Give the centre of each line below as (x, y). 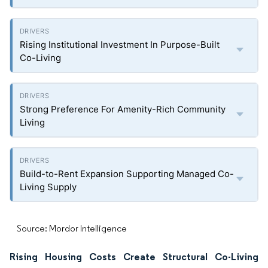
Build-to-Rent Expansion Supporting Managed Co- (127, 174)
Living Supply (48, 187)
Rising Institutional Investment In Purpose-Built (120, 45)
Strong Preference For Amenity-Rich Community (123, 109)
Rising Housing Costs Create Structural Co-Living (134, 257)
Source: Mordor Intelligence (72, 228)
